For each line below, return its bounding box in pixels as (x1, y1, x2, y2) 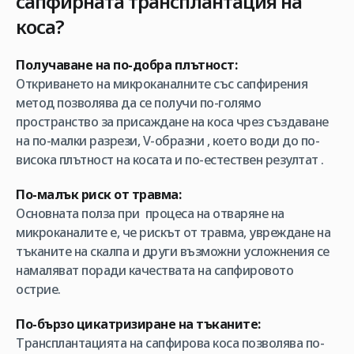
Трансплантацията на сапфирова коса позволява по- (16, 334, 324, 352)
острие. (16, 281, 61, 298)
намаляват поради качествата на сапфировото (16, 262, 293, 279)
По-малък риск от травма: (16, 186, 181, 203)
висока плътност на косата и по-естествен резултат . (16, 151, 324, 168)
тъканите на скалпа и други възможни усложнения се (16, 243, 330, 260)
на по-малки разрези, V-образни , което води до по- (16, 132, 319, 149)
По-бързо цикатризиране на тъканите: (16, 315, 261, 333)
